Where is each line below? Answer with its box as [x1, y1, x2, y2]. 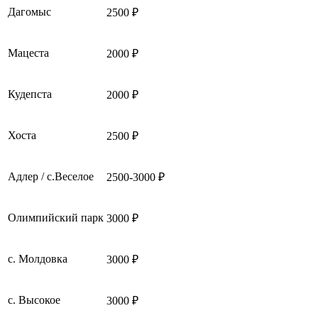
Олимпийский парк [8, 211, 104, 224]
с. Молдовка [8, 252, 67, 265]
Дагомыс [8, 5, 51, 18]
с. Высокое [8, 293, 60, 306]
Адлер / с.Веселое [8, 170, 94, 182]
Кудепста [8, 87, 52, 100]
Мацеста [8, 46, 49, 59]
